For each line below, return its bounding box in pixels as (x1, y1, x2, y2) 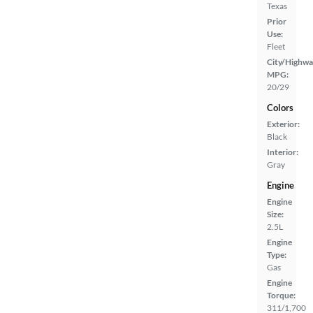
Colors (267, 101, 293, 113)
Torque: (267, 289, 296, 300)
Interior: (267, 146, 298, 157)
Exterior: (267, 118, 300, 129)
